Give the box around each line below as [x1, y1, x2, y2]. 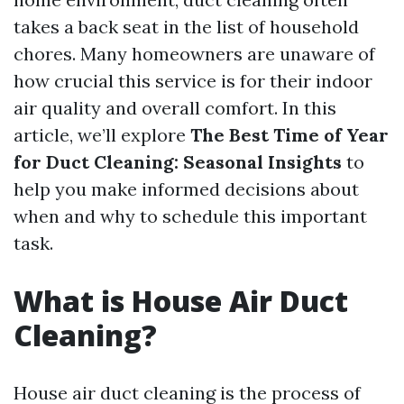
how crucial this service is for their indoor [14, 69, 372, 92]
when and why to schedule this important [14, 205, 367, 227]
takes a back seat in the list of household [14, 15, 359, 38]
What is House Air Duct [14, 281, 348, 320]
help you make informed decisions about [14, 178, 359, 200]
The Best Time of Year [190, 124, 389, 146]
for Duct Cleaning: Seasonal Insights [14, 151, 342, 173]
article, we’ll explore [14, 124, 190, 146]
